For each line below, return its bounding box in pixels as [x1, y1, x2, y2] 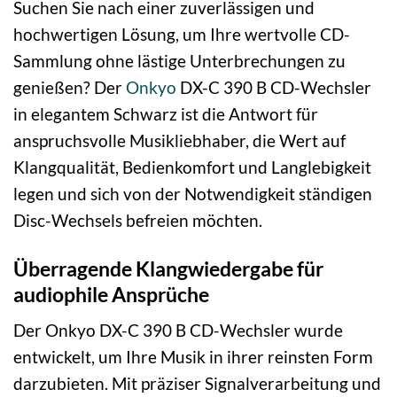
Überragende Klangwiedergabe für [13, 255, 323, 281]
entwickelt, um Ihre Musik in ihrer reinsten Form [13, 346, 373, 368]
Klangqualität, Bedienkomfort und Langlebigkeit [13, 156, 371, 177]
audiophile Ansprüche [13, 281, 209, 307]
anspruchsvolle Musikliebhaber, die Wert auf [13, 129, 346, 151]
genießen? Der [13, 76, 126, 97]
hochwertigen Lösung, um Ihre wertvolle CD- [13, 23, 350, 44]
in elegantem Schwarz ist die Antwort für [13, 103, 318, 124]
